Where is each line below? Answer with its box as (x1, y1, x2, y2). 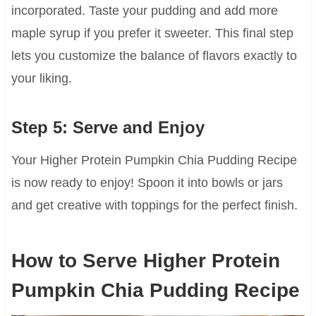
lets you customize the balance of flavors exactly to (11, 49, 297, 63)
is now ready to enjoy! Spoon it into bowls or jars (11, 176, 283, 190)
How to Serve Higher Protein (11, 250, 280, 272)
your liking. (11, 71, 72, 86)
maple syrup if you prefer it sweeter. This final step (11, 26, 293, 41)
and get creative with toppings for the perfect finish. (11, 198, 298, 213)
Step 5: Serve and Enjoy (11, 118, 205, 138)
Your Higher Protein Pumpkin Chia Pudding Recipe (11, 153, 297, 168)
